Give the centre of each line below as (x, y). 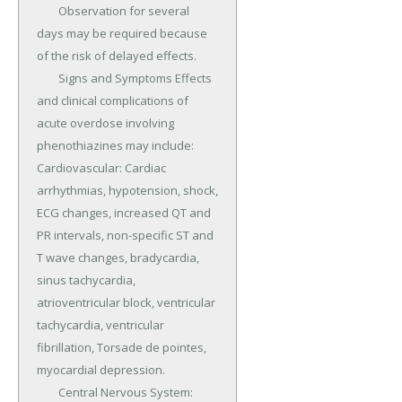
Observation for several (48, 11)
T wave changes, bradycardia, (118, 258)
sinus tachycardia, (86, 280)
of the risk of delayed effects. (117, 56)
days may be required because (122, 34)
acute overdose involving (105, 123)
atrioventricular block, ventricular (126, 303)
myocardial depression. (101, 370)
